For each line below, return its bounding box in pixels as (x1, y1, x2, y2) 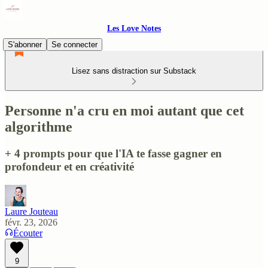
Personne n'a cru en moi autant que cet (5, 102, 244, 118)
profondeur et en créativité (5, 160, 134, 173)
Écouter (13, 227, 42, 238)
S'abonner (8, 40, 42, 49)
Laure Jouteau (5, 206, 58, 217)
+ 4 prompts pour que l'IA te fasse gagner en (5, 147, 222, 160)
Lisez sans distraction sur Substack (72, 66, 196, 75)
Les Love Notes (107, 24, 161, 33)
